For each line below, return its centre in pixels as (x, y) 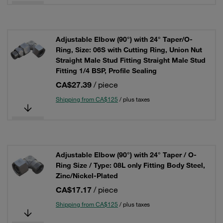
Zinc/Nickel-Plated (87, 176)
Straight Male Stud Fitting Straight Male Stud (131, 60)
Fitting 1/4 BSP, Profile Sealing (106, 71)
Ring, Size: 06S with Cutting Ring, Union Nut (129, 50)
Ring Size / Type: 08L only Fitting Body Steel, (130, 165)
